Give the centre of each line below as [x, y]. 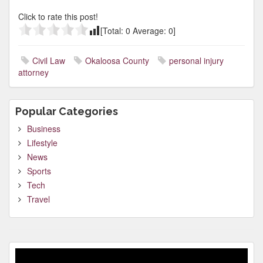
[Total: [113, 31]
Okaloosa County [117, 60]
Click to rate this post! [58, 16]
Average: [149, 31]
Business [44, 129]
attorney [33, 72]
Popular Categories [67, 111]
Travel [38, 199]
